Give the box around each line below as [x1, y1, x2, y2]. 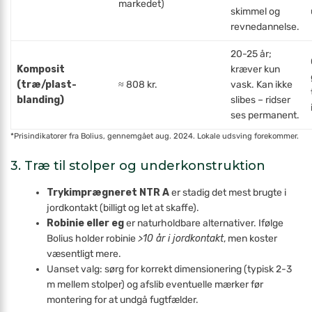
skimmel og [231, 6, 280, 17]
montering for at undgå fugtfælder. [47, 294, 199, 306]
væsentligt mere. [47, 248, 122, 260]
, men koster [224, 233, 278, 244]
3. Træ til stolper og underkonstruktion [10, 158, 265, 173]
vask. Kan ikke [231, 79, 292, 91]
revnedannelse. [231, 21, 299, 33]
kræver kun [231, 63, 280, 75]
